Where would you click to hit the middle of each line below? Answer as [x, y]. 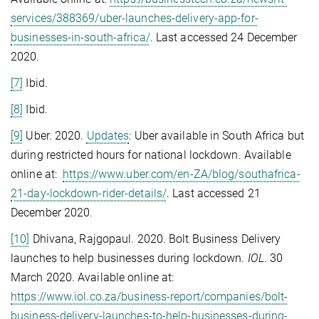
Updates [108, 135]
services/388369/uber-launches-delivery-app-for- [135, 18]
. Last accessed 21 [214, 193]
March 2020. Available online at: [93, 277]
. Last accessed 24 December [224, 37]
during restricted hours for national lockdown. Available [151, 155]
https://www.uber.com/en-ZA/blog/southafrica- [182, 174]
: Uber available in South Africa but [216, 135]
